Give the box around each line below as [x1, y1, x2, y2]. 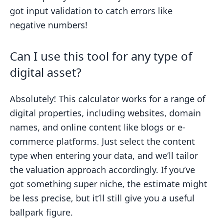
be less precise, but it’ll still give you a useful [10, 192, 195, 204]
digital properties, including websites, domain [10, 107, 201, 119]
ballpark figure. [10, 206, 73, 218]
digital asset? [10, 64, 81, 80]
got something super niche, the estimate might [10, 178, 207, 190]
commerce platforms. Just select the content [10, 135, 195, 147]
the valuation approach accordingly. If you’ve [10, 164, 195, 175]
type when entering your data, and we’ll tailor [10, 150, 198, 161]
